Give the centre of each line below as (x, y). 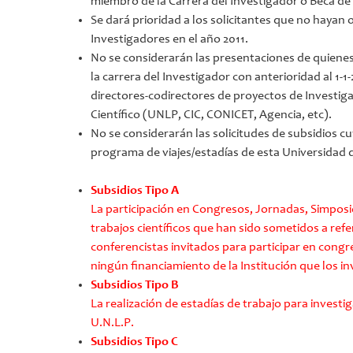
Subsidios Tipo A (135, 190)
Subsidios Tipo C (135, 342)
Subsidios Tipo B (135, 285)
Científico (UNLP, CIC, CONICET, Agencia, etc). (212, 115)
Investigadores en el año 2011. (170, 39)
